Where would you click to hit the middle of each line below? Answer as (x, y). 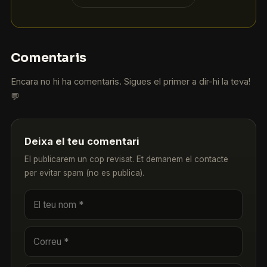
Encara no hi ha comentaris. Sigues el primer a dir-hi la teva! (130, 82)
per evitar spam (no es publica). (85, 173)
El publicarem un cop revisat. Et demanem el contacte (127, 159)
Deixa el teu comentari (82, 141)
